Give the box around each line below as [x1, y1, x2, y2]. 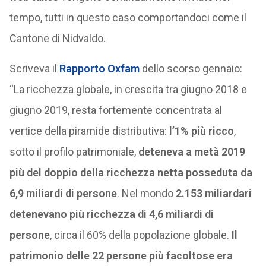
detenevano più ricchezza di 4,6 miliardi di [9, 208, 214, 220]
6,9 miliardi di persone [9, 187, 117, 199]
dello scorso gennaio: [139, 62, 242, 75]
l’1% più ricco [169, 125, 234, 137]
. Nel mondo [116, 187, 176, 199]
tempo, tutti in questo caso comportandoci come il [9, 11, 246, 24]
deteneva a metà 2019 [138, 145, 245, 158]
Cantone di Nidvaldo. [9, 32, 106, 45]
